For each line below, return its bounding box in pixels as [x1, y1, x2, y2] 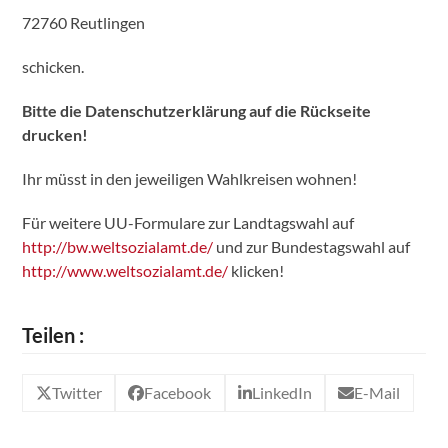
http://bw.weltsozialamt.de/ [22, 237, 214, 256]
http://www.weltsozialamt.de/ [22, 261, 229, 280]
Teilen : [22, 323, 85, 347]
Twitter [51, 383, 102, 403]
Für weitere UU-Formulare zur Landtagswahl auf [22, 213, 355, 232]
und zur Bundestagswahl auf [213, 237, 411, 256]
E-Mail [354, 383, 401, 403]
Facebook [144, 383, 212, 403]
